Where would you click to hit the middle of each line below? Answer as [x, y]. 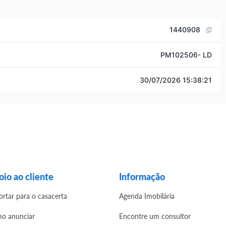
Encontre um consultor [155, 216]
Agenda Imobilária [147, 196]
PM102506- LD [186, 55]
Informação [142, 177]
